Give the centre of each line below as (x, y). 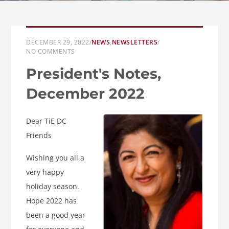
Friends (39, 135)
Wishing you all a (55, 158)
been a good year (56, 215)
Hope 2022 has (51, 201)
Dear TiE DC (46, 121)
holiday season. (53, 186)
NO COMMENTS (51, 51)
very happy (45, 172)
